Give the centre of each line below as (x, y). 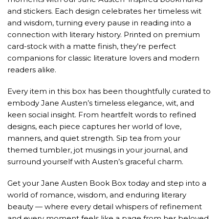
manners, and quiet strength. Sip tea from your (94, 138)
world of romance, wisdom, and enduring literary (97, 195)
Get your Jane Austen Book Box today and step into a (107, 183)
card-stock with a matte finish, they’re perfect (92, 46)
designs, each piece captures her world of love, (94, 126)
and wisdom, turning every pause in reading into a (99, 23)
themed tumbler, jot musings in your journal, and (98, 150)
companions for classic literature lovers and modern (103, 58)
